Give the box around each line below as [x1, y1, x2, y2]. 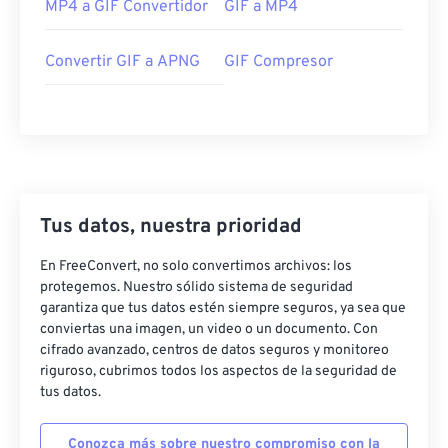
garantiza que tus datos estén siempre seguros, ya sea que [40, 300, 406, 318]
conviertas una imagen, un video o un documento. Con [40, 321, 378, 339]
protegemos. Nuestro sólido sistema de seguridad [40, 279, 353, 297]
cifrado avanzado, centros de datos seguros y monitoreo [40, 342, 389, 360]
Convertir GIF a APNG [45, 52, 200, 73]
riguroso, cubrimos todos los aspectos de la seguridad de [40, 363, 397, 381]
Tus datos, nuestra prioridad [40, 214, 302, 241]
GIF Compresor [224, 52, 333, 73]
